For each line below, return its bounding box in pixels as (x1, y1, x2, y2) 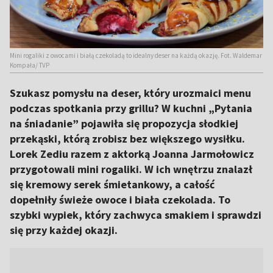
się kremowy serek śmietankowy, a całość (10, 177, 214, 191)
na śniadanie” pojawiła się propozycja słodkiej (10, 116, 238, 130)
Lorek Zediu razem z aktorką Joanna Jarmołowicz (10, 147, 254, 161)
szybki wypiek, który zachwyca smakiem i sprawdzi (10, 208, 261, 222)
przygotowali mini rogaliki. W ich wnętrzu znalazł (10, 162, 252, 176)
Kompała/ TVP (10, 61, 49, 69)
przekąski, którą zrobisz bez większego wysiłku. (10, 132, 245, 146)
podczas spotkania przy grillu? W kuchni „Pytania (10, 101, 252, 115)
